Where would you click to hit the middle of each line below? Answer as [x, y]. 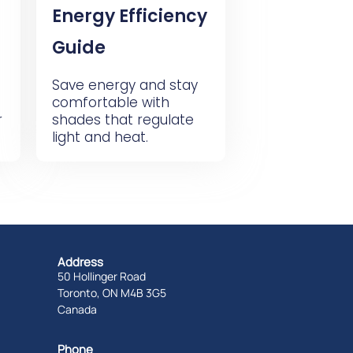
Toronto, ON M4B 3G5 [111, 293]
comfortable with [110, 102]
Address [80, 262]
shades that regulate [123, 120]
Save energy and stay [124, 85]
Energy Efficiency [129, 16]
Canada [77, 309]
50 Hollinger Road [101, 276]
